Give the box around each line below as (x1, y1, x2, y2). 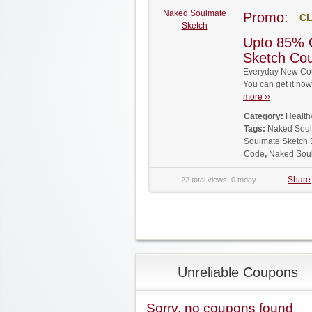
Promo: (243, 10, 288, 25)
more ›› (243, 92, 270, 102)
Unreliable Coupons (178, 265, 298, 280)
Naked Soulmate (162, 8, 226, 18)
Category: (244, 111, 286, 121)
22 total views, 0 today (181, 175, 256, 184)
